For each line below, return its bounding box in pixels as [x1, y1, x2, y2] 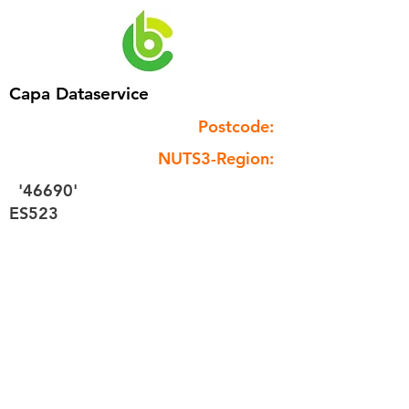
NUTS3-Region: [158, 148, 274, 169]
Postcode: [198, 116, 274, 137]
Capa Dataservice [9, 83, 149, 104]
